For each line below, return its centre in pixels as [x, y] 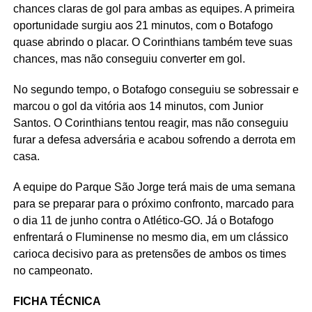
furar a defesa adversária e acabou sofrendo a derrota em [154, 140]
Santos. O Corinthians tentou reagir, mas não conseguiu [150, 123]
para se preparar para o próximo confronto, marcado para [153, 204]
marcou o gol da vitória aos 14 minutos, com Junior [138, 106]
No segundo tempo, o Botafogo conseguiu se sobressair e [156, 89]
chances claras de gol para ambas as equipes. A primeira [154, 9]
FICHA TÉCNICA [57, 301]
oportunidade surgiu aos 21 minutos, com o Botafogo [143, 25]
